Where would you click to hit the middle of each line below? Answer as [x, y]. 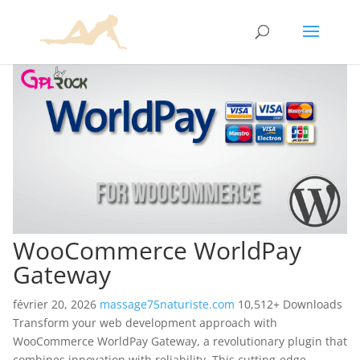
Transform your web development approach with [145, 322]
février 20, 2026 [56, 304]
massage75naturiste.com [169, 304]
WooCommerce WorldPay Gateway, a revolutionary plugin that [180, 341]
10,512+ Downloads [290, 304]
